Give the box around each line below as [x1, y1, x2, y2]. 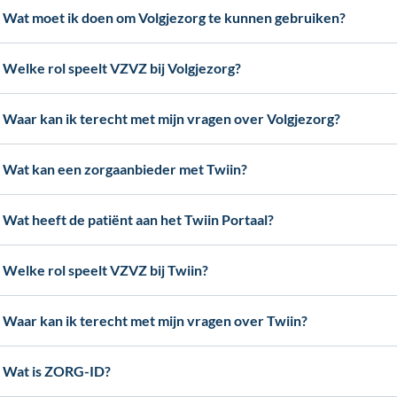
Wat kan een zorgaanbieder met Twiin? [3, 160, 248, 177]
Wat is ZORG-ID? [3, 362, 112, 379]
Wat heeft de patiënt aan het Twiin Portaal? [3, 211, 275, 228]
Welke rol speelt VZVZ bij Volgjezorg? [3, 59, 242, 76]
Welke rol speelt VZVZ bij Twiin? [3, 261, 209, 278]
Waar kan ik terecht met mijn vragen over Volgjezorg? [3, 110, 341, 127]
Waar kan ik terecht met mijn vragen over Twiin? [3, 312, 308, 329]
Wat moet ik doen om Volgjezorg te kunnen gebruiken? [3, 9, 346, 26]
